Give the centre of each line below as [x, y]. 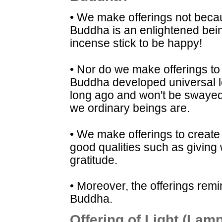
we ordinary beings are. [130, 108]
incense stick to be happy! [136, 43]
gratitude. [94, 160]
